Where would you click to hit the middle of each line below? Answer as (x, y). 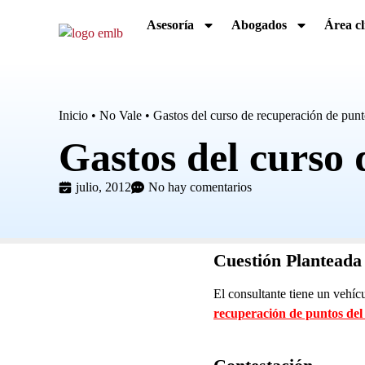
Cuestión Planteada (288, 261)
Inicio (73, 115)
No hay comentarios (200, 187)
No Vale (121, 115)
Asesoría (170, 25)
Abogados (259, 25)
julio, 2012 (103, 187)
